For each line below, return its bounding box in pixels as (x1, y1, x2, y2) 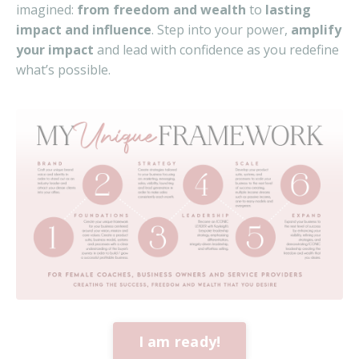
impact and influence (16, 20, 151, 38)
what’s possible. (16, 60, 111, 79)
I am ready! (138, 332, 221, 352)
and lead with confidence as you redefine (94, 40, 339, 58)
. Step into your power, (151, 20, 291, 38)
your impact (16, 40, 94, 58)
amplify (291, 20, 341, 38)
